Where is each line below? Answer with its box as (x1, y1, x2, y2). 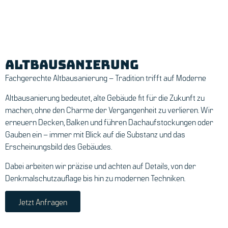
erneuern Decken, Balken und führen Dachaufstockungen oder (5, 116, 213, 127)
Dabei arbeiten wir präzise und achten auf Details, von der (5, 160, 196, 172)
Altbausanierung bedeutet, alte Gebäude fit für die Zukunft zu (5, 91, 205, 103)
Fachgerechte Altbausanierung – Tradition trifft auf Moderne (5, 72, 206, 83)
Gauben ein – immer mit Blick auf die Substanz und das (5, 128, 185, 139)
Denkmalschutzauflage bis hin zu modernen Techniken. (5, 172, 185, 184)
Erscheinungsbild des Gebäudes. (5, 140, 112, 152)
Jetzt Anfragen (18, 196, 67, 208)
